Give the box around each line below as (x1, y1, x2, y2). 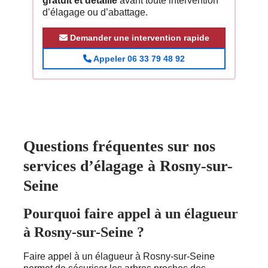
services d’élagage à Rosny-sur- (23, 157, 233, 175)
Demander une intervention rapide (67, 32, 209, 42)
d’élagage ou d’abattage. (42, 7, 148, 17)
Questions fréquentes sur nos (23, 137, 215, 155)
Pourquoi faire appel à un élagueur (23, 205, 238, 221)
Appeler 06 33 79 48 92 (92, 53, 185, 63)
